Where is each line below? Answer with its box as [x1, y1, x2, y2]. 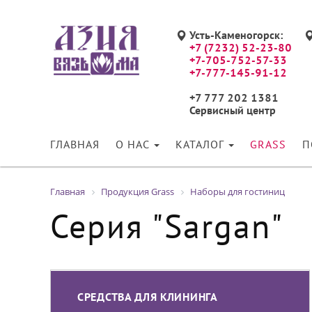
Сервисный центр [189, 107, 276, 116]
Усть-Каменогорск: [189, 31, 283, 41]
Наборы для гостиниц [190, 185, 285, 198]
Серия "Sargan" [50, 214, 283, 245]
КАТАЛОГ [175, 141, 227, 150]
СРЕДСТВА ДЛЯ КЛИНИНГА [77, 293, 218, 303]
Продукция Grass [101, 185, 174, 198]
